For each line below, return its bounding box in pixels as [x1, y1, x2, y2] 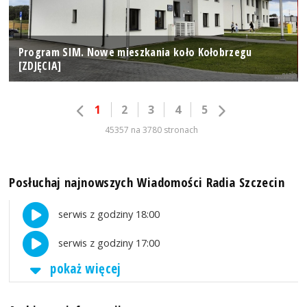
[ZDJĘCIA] [18, 58, 62, 73]
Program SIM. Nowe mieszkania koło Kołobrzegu [18, 44, 252, 60]
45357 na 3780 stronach [104, 124, 198, 136]
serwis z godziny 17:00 [55, 235, 160, 249]
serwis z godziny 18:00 [55, 207, 160, 221]
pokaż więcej [46, 260, 121, 278]
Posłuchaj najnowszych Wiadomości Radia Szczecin [9, 173, 284, 191]
